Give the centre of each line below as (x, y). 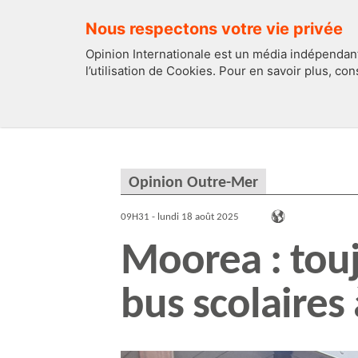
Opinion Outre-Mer (193, 183)
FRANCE (308, 105)
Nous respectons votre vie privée (214, 29)
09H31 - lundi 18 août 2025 (180, 217)
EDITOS (177, 105)
